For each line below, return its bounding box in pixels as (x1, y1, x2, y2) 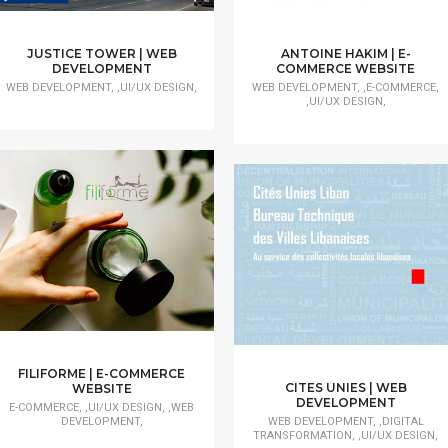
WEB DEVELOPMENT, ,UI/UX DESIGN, (6, 80, 198, 94)
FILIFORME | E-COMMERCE (18, 366, 186, 382)
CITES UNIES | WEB (284, 380, 407, 396)
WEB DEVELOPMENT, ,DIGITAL (267, 415, 424, 429)
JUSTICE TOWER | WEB (26, 45, 177, 61)
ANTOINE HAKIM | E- (280, 45, 411, 61)
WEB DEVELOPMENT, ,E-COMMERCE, (252, 80, 439, 94)
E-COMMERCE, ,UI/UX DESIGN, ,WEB (9, 401, 195, 415)
